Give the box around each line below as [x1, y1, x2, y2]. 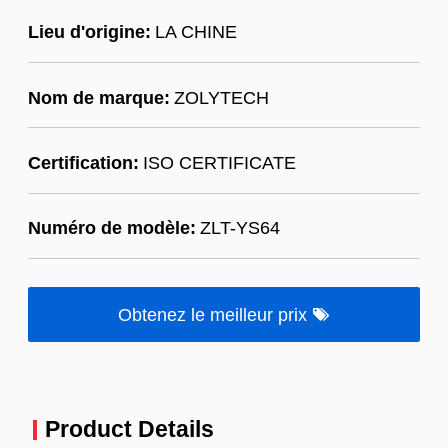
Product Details [44, 416, 214, 443]
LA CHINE [154, 21, 237, 43]
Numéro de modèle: [27, 217, 196, 239]
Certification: [27, 151, 139, 173]
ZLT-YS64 [199, 217, 280, 239]
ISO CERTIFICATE [142, 151, 296, 173]
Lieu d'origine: [27, 21, 151, 43]
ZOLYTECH [173, 86, 269, 108]
